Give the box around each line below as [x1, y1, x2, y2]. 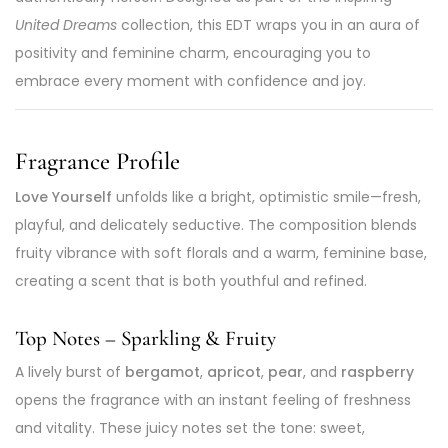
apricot [207, 362, 261, 382]
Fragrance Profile [15, 145, 180, 176]
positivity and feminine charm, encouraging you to [15, 42, 371, 63]
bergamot [125, 362, 200, 382]
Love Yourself [15, 186, 112, 207]
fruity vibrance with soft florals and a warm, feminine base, [15, 242, 427, 263]
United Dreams [15, 14, 117, 35]
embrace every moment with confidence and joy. [15, 70, 366, 91]
